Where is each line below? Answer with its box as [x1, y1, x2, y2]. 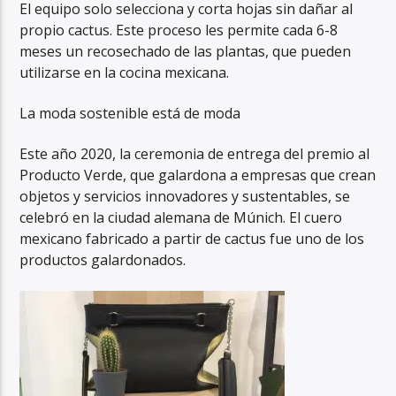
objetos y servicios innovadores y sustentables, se [19, 187, 351, 207]
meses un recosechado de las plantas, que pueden [19, 41, 352, 61]
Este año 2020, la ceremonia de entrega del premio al [19, 144, 370, 164]
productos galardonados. [19, 250, 187, 270]
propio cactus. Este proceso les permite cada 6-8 [19, 19, 339, 40]
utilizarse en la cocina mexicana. [19, 62, 230, 82]
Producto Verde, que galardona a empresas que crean [19, 165, 377, 186]
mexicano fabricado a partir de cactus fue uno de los [19, 229, 365, 249]
